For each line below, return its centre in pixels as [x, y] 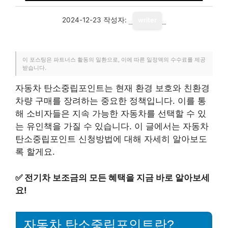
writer [147, 20]
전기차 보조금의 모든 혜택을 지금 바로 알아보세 [117, 177]
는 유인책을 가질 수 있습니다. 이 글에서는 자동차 [112, 126]
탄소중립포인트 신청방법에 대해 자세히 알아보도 [111, 139]
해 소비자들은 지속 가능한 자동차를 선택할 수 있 [111, 113]
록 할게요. [35, 152]
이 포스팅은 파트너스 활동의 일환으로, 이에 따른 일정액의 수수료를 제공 [114, 60]
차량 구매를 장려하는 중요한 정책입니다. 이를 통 [111, 101]
